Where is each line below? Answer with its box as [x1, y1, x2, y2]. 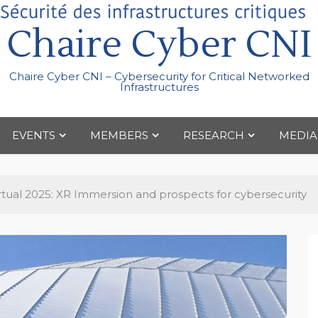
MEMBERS [89, 128, 148, 142]
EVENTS [11, 128, 55, 142]
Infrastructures [119, 80, 199, 94]
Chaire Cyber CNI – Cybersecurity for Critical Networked [9, 70, 309, 83]
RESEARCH [182, 128, 244, 142]
